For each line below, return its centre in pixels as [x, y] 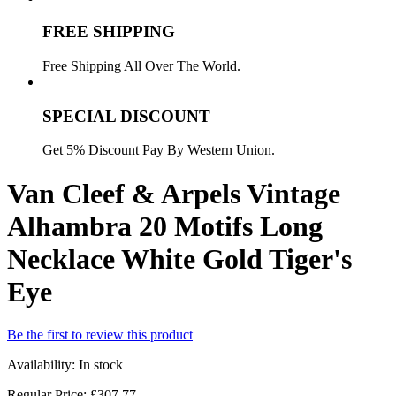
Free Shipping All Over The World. [141, 65]
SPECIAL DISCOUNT [126, 116]
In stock [101, 365]
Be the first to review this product [100, 335]
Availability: [43, 365]
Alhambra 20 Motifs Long [165, 226]
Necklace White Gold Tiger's [179, 259]
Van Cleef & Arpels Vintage [174, 193]
